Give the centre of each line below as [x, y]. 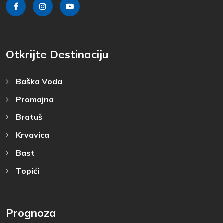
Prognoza [31, 212]
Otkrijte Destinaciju [57, 54]
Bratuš [28, 117]
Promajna [34, 99]
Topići [27, 170]
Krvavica [32, 135]
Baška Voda [38, 81]
